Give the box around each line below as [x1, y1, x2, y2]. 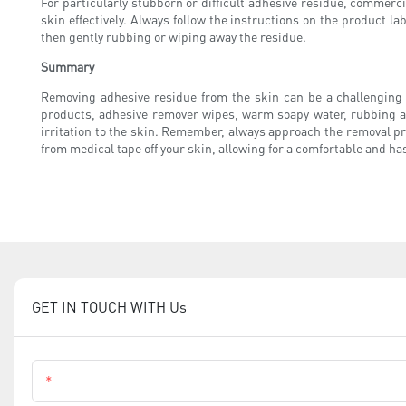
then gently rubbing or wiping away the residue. [41, 27, 306, 44]
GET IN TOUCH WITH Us [32, 296, 187, 316]
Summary [41, 57, 94, 74]
